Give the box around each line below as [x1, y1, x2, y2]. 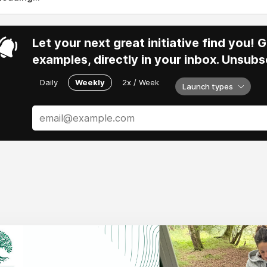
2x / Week [122, 77, 159, 88]
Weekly [75, 77, 105, 88]
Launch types [182, 81, 233, 91]
